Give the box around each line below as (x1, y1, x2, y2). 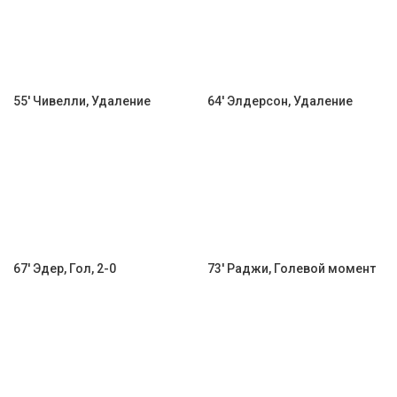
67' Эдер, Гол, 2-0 (13, 261, 116, 276)
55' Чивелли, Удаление (13, 94, 151, 108)
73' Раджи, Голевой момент (207, 261, 376, 276)
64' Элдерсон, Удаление (207, 94, 353, 108)
